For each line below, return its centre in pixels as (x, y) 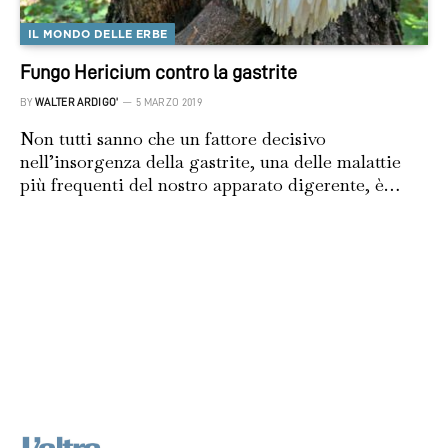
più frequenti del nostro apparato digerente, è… (210, 185)
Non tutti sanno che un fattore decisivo (173, 139)
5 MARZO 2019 (168, 103)
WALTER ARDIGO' (77, 103)
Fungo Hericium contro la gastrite (158, 72)
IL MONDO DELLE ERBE (98, 34)
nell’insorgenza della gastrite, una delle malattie (210, 162)
